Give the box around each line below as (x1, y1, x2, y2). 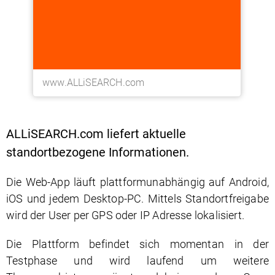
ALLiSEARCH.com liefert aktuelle (6, 126, 186, 141)
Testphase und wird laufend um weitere (6, 254, 269, 267)
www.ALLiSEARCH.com (42, 77, 145, 89)
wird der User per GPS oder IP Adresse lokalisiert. (6, 209, 244, 222)
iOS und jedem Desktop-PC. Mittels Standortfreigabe (6, 192, 269, 205)
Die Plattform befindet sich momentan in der (6, 238, 269, 250)
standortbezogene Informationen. (6, 145, 192, 160)
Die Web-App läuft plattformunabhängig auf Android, (6, 176, 269, 188)
